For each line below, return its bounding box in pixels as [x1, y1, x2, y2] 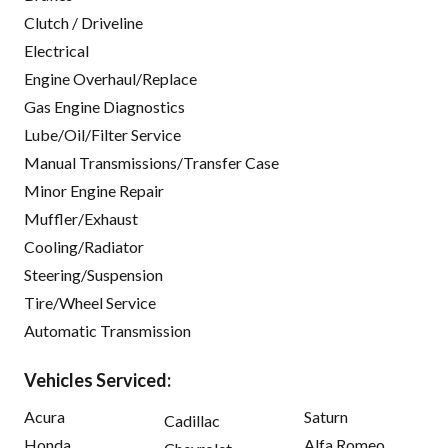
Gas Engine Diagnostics [24, 97, 185, 117]
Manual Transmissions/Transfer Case [24, 153, 279, 173]
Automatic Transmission [24, 321, 191, 341]
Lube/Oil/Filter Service [24, 125, 181, 145]
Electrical [24, 41, 89, 61]
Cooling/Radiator [24, 237, 144, 257]
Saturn [304, 407, 348, 427]
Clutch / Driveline [24, 13, 143, 33]
